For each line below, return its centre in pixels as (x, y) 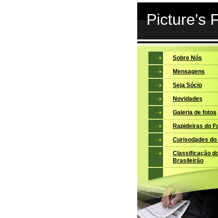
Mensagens (189, 72)
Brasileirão (188, 161)
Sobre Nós (187, 58)
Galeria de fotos (195, 112)
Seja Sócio (187, 85)
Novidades (188, 99)
